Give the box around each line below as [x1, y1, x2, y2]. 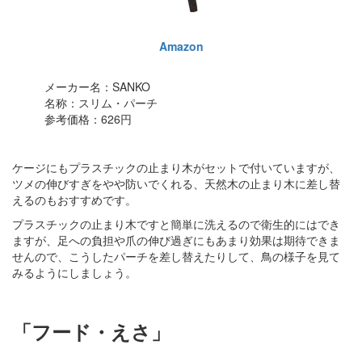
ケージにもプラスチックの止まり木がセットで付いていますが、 [12, 158, 340, 175]
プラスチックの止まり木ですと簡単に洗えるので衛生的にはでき [12, 215, 340, 232]
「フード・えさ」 [12, 317, 170, 345]
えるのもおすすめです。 [12, 191, 137, 208]
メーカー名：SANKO [44, 78, 150, 95]
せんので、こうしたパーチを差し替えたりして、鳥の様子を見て [12, 247, 340, 264]
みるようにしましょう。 [12, 263, 137, 280]
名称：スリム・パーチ [44, 94, 158, 111]
